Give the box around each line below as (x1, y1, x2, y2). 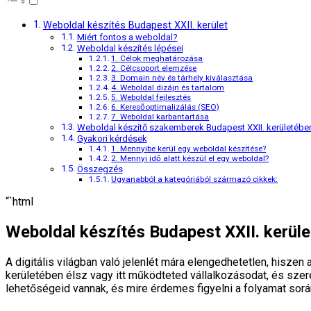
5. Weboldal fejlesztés (111, 92, 192, 103)
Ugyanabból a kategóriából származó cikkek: (111, 174, 278, 185)
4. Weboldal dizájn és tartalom (111, 83, 225, 93)
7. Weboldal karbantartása (111, 112, 210, 122)
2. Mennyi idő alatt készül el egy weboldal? (111, 153, 269, 164)
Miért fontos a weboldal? (76, 32, 178, 43)
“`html (6, 195, 33, 209)
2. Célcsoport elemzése (111, 63, 197, 74)
